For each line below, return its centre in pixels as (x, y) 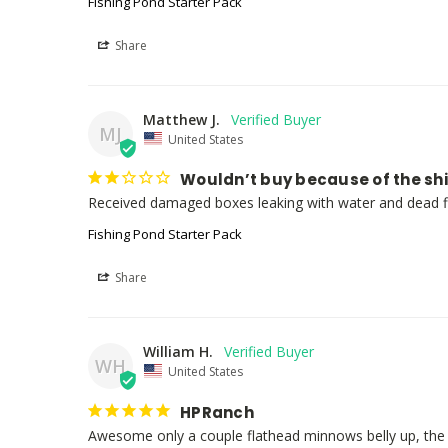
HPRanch (217, 412)
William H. (178, 352)
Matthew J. (181, 119)
